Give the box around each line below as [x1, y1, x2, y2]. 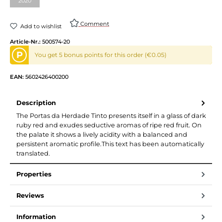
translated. [16, 150, 50, 157]
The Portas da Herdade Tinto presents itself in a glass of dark [16, 112, 206, 119]
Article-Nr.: [10, 38, 42, 46]
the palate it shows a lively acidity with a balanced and [16, 131, 187, 138]
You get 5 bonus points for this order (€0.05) [35, 51, 167, 58]
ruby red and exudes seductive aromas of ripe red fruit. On [16, 121, 202, 129]
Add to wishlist [20, 22, 62, 30]
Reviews [16, 192, 44, 199]
